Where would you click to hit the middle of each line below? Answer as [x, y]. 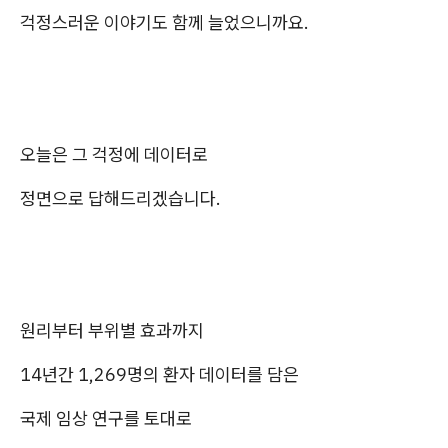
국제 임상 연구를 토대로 [106, 418]
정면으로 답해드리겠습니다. [120, 198]
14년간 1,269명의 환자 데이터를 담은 [159, 374]
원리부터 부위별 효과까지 [112, 330]
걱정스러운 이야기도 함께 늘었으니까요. [164, 22]
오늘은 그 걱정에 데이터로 [114, 154]
